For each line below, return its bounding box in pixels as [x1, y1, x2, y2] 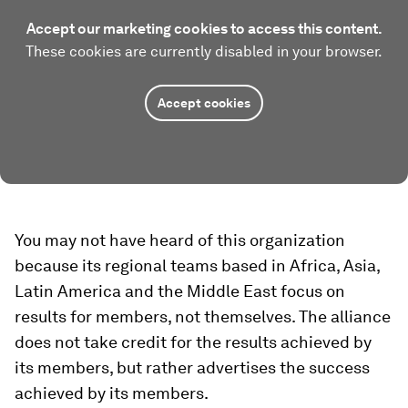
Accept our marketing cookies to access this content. [25, 20, 382, 37]
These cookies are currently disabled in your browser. [25, 43, 382, 60]
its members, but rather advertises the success [15, 358, 370, 377]
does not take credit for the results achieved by [15, 332, 372, 352]
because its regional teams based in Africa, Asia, [15, 256, 380, 275]
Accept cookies [158, 96, 250, 110]
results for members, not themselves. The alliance [15, 307, 391, 326]
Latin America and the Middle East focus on [15, 281, 345, 301]
